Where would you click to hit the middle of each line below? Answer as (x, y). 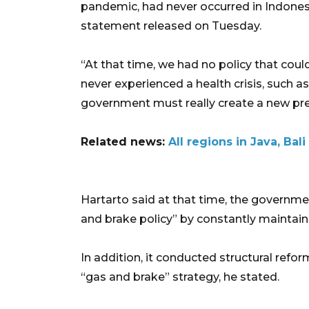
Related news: (124, 141)
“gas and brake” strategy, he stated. (180, 277)
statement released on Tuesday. (171, 26)
